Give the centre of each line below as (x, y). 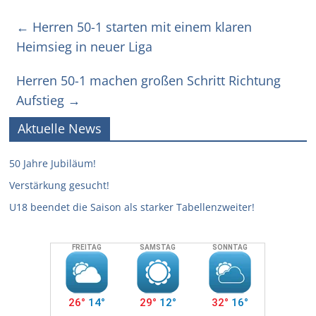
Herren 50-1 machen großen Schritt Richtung (149, 81)
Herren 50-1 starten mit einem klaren (141, 27)
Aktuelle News (60, 129)
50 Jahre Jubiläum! (53, 164)
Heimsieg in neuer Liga (85, 47)
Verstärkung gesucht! (60, 186)
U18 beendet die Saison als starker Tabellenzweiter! (132, 207)
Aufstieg (42, 101)
